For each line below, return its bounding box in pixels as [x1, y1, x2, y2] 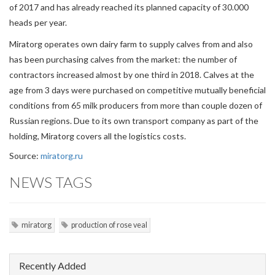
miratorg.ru [41, 150, 83, 161]
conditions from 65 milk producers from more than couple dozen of [9, 100, 262, 110]
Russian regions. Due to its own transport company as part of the [9, 115, 258, 126]
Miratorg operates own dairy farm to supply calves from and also [9, 39, 253, 49]
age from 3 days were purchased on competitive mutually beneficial [9, 85, 266, 95]
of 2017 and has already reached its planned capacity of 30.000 [9, 2, 249, 12]
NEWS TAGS [9, 173, 92, 191]
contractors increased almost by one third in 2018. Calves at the [9, 69, 254, 80]
